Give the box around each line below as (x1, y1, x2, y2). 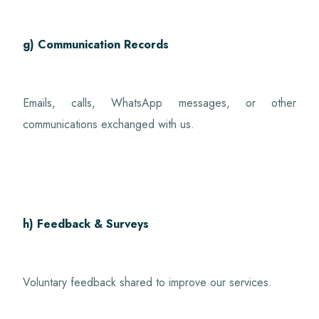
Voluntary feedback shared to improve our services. (23, 273, 273, 291)
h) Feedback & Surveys (23, 215, 150, 232)
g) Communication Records (23, 36, 169, 53)
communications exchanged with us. (23, 115, 195, 132)
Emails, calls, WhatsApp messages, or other (23, 94, 296, 111)
